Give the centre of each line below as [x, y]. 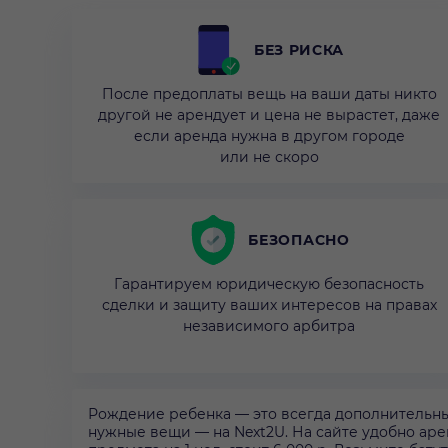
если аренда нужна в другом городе [269, 136]
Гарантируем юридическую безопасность [269, 284]
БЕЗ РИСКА [299, 50]
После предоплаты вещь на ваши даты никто [269, 94]
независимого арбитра [269, 326]
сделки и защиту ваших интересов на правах [269, 305]
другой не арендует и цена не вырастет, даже [269, 115]
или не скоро [269, 157]
